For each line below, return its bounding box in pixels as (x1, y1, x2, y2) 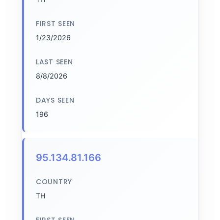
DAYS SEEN (36, 95, 75, 105)
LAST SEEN (36, 57, 73, 67)
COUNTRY (36, 177, 72, 187)
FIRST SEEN (36, 19, 75, 28)
